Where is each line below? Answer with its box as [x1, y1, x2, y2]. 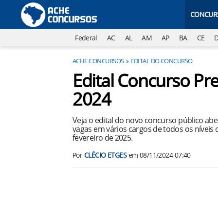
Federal [75, 33, 97, 42]
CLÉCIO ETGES [84, 150, 127, 160]
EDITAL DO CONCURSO [130, 56, 193, 65]
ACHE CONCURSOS [73, 56, 124, 65]
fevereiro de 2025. [73, 132, 133, 143]
